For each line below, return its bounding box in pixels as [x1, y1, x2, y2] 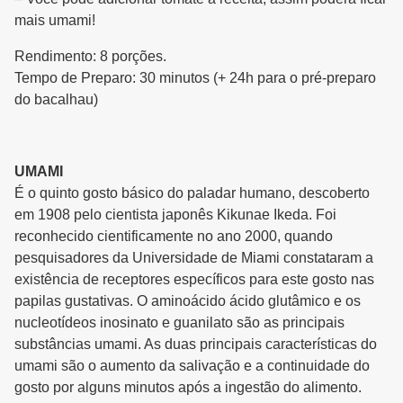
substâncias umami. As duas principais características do [14, 336, 377, 353]
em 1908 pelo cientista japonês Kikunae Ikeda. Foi [14, 207, 336, 223]
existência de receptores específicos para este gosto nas [14, 272, 374, 288]
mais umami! [14, 13, 95, 29]
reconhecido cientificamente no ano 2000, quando [14, 228, 333, 245]
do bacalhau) [14, 92, 98, 108]
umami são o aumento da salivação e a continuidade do [14, 358, 370, 374]
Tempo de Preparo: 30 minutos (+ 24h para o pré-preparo [14, 70, 376, 86]
